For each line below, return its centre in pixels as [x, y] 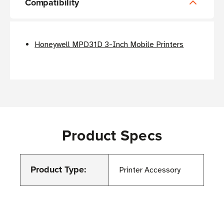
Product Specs [112, 135]
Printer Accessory [150, 170]
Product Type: [58, 170]
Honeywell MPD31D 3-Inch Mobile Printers [109, 45]
